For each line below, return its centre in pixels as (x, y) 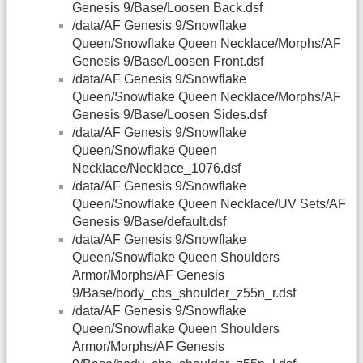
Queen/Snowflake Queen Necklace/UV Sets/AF (209, 204)
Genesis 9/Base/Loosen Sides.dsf (169, 115)
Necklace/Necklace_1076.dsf (156, 169)
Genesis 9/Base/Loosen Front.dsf (168, 62)
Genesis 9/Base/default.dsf (149, 222)
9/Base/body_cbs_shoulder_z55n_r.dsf (184, 293)
